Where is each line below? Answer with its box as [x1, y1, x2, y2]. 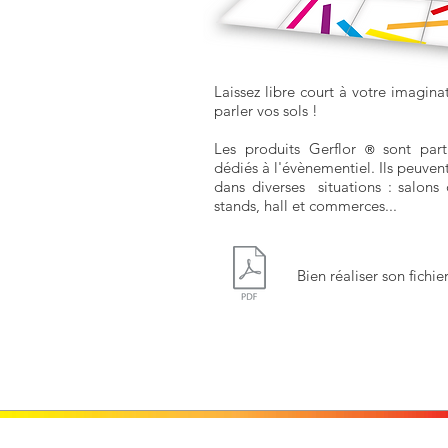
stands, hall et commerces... [214, 196, 397, 215]
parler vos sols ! [214, 101, 318, 120]
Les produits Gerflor [214, 139, 365, 158]
